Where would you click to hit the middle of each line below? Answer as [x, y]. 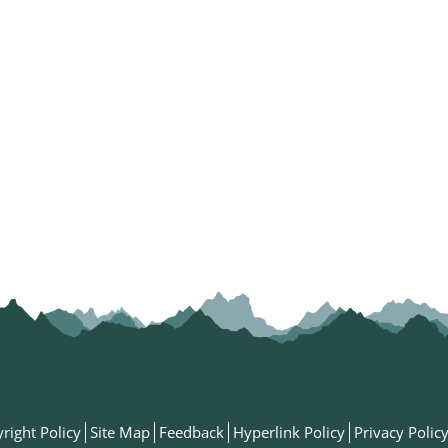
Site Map [120, 432]
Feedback [191, 432]
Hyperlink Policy [289, 432]
